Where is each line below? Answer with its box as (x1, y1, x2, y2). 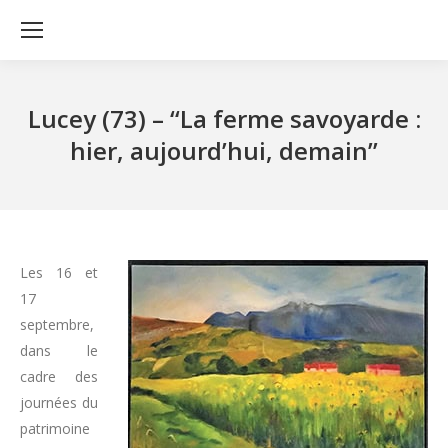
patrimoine (20, 419, 90, 438)
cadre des (20, 367, 98, 386)
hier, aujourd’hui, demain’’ (70, 134, 378, 167)
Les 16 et (20, 263, 98, 282)
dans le (20, 341, 98, 360)
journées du (20, 393, 98, 412)
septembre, (20, 315, 94, 334)
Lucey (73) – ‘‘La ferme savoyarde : (27, 102, 421, 135)
